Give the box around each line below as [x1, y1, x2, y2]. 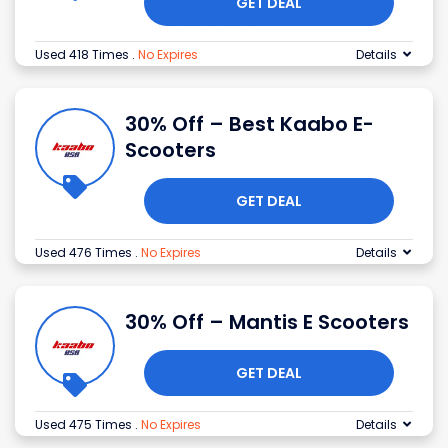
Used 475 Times [35, 416, 135, 434]
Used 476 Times [35, 244, 135, 262]
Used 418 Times [35, 46, 132, 64]
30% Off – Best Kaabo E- [125, 110, 374, 139]
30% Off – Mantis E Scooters [125, 308, 409, 337]
